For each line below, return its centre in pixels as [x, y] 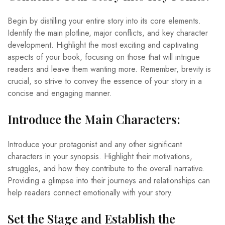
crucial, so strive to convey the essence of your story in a [105, 81]
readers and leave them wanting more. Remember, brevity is [109, 69]
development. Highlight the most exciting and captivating [103, 45]
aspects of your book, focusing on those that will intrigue [104, 57]
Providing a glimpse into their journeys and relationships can [109, 180]
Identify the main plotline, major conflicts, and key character [108, 33]
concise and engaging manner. [60, 93]
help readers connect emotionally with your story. [90, 192]
